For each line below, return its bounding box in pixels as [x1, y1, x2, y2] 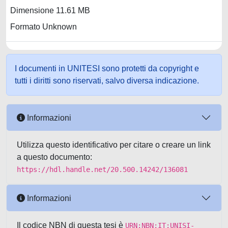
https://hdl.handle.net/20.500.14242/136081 [17, 165, 188, 174]
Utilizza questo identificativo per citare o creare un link [17, 140, 211, 149]
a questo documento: [17, 153, 92, 161]
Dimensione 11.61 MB [10, 6, 90, 15]
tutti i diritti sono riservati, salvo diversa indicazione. [15, 76, 199, 85]
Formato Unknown [10, 22, 77, 32]
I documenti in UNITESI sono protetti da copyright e [15, 64, 199, 73]
